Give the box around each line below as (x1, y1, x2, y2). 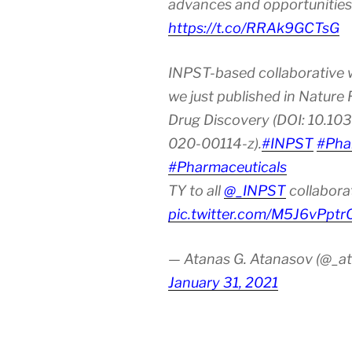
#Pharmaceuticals (168, 159, 287, 176)
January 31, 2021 (168, 274, 278, 291)
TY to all (168, 182, 224, 200)
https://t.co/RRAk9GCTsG (168, 20, 339, 37)
